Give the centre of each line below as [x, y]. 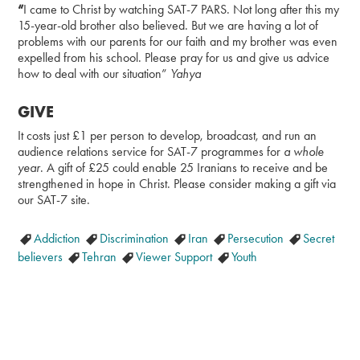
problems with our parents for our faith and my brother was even [178, 41]
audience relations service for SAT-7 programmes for [151, 151]
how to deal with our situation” [94, 73]
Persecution [258, 238]
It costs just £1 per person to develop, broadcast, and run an [168, 135]
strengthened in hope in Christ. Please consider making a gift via [177, 183]
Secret [319, 238]
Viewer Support [176, 256]
